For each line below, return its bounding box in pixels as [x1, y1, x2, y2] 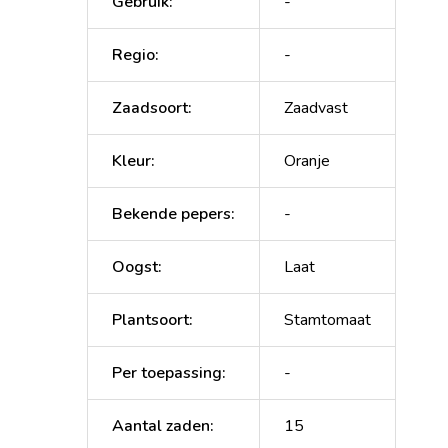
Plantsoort [112, 308, 189, 331]
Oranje [284, 149, 330, 172]
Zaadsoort [112, 96, 188, 119]
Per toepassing [112, 361, 222, 384]
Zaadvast [284, 96, 348, 119]
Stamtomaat [284, 308, 371, 331]
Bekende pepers [112, 202, 231, 225]
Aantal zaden [112, 414, 210, 437]
